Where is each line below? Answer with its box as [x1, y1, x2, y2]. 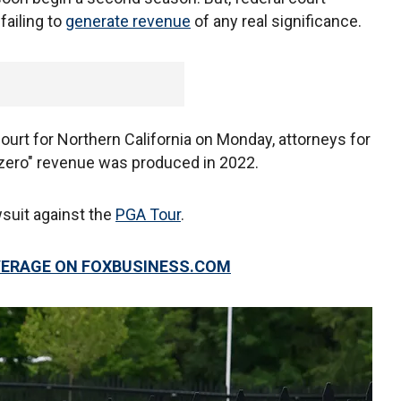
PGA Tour [115, 205, 181, 224]
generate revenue [65, 12, 191, 30]
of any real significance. [191, 12, 362, 30]
